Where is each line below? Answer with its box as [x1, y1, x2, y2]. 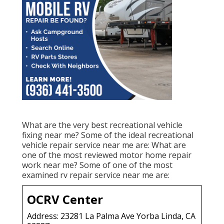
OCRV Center [27, 191, 103, 208]
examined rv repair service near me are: [22, 169, 169, 181]
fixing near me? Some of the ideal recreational [22, 129, 193, 141]
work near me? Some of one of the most [22, 159, 172, 171]
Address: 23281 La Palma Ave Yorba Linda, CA [27, 210, 195, 222]
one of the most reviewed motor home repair [22, 149, 191, 161]
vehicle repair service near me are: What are [22, 139, 186, 151]
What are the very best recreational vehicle [22, 119, 182, 131]
